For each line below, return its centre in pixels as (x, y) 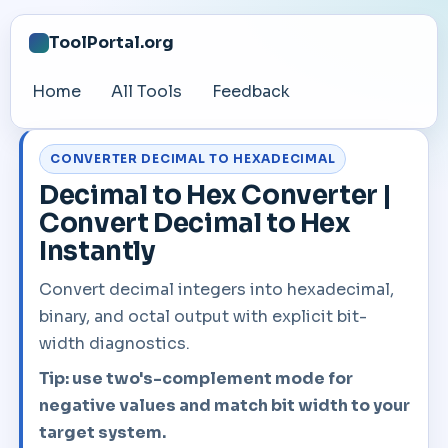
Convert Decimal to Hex (195, 223)
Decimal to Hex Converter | (216, 195)
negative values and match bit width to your (225, 405)
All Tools (147, 91)
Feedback (251, 91)
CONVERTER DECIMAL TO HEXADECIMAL (193, 158)
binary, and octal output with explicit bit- (203, 316)
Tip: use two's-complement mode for (196, 378)
